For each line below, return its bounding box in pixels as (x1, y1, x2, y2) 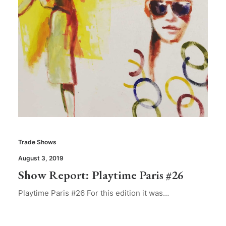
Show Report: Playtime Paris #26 (18, 167, 184, 183)
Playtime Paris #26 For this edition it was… (18, 188, 169, 198)
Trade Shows (18, 138, 56, 146)
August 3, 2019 (18, 154, 64, 162)
